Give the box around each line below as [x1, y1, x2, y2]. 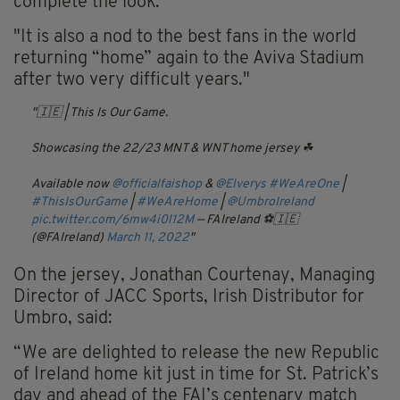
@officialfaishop [112, 178, 202, 192]
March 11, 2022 [106, 231, 189, 246]
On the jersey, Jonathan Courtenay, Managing [13, 267, 375, 286]
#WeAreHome [137, 196, 218, 210]
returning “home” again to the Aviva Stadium [13, 50, 364, 69]
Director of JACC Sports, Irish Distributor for [13, 288, 364, 307]
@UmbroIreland [227, 196, 314, 210]
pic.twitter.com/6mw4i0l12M [31, 213, 194, 228]
